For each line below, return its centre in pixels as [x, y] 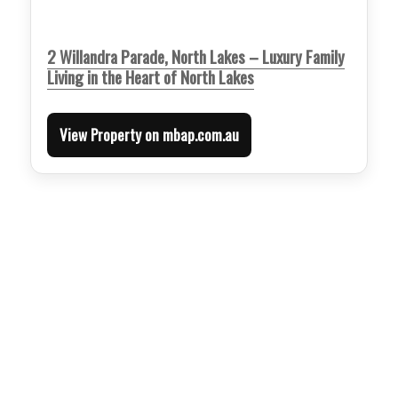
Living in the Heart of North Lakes [151, 76]
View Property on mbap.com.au [150, 134]
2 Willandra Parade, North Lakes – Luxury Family [196, 56]
